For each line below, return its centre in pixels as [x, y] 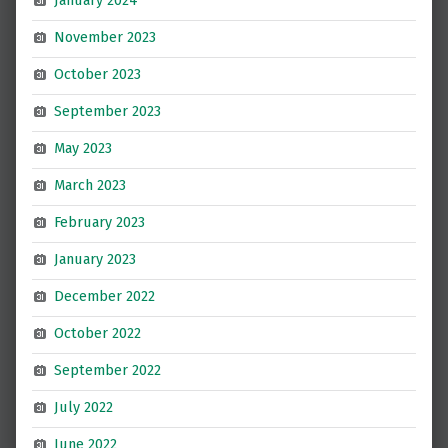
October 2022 [98, 333]
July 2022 [84, 407]
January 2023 [95, 259]
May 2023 [83, 148]
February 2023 [100, 222]
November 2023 [105, 37]
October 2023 [98, 74]
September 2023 [108, 111]
